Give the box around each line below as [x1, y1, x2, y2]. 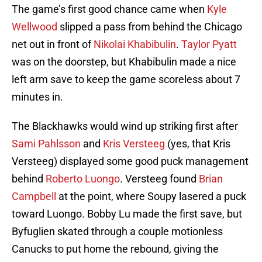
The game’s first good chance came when [12, 3, 207, 16]
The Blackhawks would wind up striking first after [12, 120, 238, 133]
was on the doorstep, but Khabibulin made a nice [12, 56, 236, 68]
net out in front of [12, 38, 94, 51]
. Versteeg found [120, 173, 199, 185]
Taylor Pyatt [181, 38, 237, 51]
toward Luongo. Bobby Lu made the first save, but [12, 208, 242, 220]
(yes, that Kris [165, 137, 230, 150]
